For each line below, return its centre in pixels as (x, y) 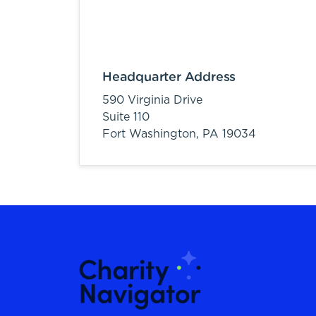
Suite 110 (126, 117)
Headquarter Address (169, 78)
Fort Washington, (152, 134)
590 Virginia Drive (152, 100)
